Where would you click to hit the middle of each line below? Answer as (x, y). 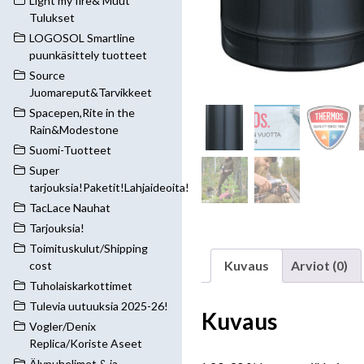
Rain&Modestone (74, 130)
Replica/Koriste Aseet (86, 343)
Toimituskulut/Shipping (89, 248)
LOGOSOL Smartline (82, 38)
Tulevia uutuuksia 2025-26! (99, 306)
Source (47, 75)
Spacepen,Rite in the (82, 113)
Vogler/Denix (63, 326)
